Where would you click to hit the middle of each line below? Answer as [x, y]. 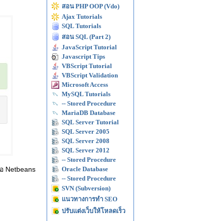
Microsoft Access [85, 85]
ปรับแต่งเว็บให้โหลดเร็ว [93, 211]
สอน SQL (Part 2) [86, 37]
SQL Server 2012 [86, 150]
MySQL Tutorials [86, 94]
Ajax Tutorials [82, 17]
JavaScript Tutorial [89, 47]
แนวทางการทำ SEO [90, 199]
